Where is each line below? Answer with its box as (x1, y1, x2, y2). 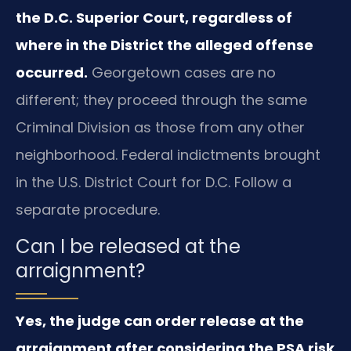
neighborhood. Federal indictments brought (16, 144, 320, 165)
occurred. (16, 62, 88, 82)
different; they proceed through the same (16, 89, 307, 110)
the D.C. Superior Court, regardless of (16, 7, 292, 27)
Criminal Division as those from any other (16, 117, 305, 137)
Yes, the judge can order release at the (16, 310, 304, 331)
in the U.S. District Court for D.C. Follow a (16, 172, 291, 192)
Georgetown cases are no (88, 62, 276, 82)
